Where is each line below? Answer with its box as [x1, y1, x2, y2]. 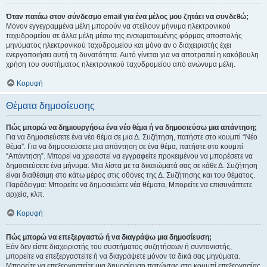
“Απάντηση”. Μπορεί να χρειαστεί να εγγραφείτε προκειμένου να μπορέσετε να [6, 152, 253, 160]
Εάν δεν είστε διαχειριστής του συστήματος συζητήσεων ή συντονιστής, [6, 243, 232, 251]
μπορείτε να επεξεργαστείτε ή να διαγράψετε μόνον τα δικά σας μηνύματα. [6, 252, 240, 260]
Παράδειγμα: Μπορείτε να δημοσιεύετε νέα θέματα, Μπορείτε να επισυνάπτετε [6, 181, 252, 189]
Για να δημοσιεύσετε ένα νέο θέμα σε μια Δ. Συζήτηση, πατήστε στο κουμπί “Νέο [6, 133, 257, 141]
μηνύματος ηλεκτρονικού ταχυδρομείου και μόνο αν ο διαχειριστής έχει [6, 41, 231, 49]
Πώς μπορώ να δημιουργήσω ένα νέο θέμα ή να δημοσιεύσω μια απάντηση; [6, 123, 257, 132]
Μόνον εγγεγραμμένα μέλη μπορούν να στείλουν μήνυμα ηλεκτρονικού [6, 22, 231, 30]
